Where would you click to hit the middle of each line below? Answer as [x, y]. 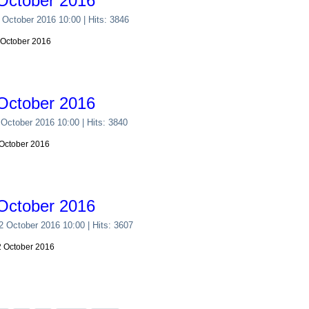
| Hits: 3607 [109, 225]
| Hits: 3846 [105, 20]
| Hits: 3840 [104, 122]
